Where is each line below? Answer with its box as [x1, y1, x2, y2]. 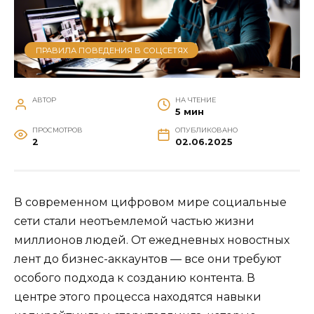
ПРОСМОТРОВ [32, 126, 83, 135]
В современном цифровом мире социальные [14, 196, 287, 210]
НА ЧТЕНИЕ [175, 96, 216, 104]
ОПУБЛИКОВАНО [175, 126, 238, 135]
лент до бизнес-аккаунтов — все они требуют [14, 252, 281, 266]
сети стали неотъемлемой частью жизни [14, 214, 254, 228]
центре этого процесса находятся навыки [14, 290, 261, 304]
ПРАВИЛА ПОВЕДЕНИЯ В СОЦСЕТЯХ [35, 45, 188, 55]
